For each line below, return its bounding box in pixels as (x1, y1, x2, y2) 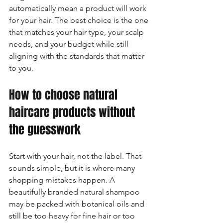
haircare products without (9, 104, 138, 121)
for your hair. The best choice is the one (9, 15, 150, 25)
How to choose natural (9, 86, 120, 104)
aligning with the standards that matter (9, 51, 146, 61)
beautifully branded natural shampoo (9, 187, 142, 197)
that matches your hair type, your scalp (9, 27, 146, 37)
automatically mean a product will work (9, 3, 148, 13)
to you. (9, 63, 33, 73)
